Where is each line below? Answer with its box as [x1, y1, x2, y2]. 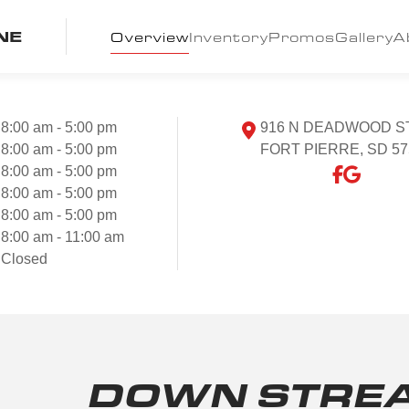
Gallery [335, 27, 393, 46]
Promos [268, 27, 335, 46]
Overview [110, 27, 189, 46]
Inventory [189, 27, 268, 46]
